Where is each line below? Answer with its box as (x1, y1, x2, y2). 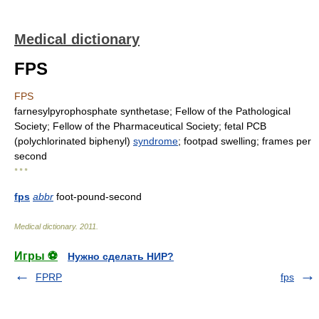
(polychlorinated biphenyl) (14, 135, 133, 147)
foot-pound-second (53, 191, 142, 202)
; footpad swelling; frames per (178, 135, 311, 147)
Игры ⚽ (14, 250, 58, 262)
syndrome (133, 135, 178, 147)
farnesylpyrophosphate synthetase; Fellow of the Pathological (14, 105, 291, 117)
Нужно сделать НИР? (68, 251, 174, 262)
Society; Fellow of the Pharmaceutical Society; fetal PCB (14, 120, 266, 132)
